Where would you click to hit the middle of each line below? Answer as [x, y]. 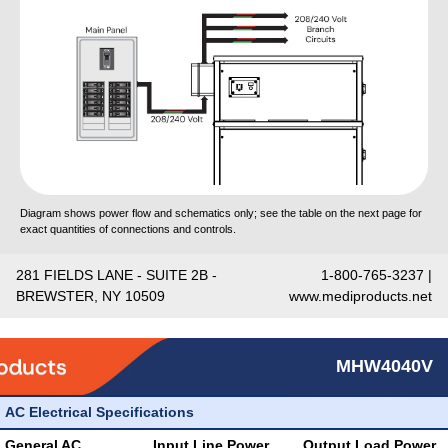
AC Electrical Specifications [99, 412]
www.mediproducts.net [360, 296]
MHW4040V [384, 366]
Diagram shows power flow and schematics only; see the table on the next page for [221, 213]
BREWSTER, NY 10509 [90, 296]
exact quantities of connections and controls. [128, 229]
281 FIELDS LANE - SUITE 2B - [116, 275]
